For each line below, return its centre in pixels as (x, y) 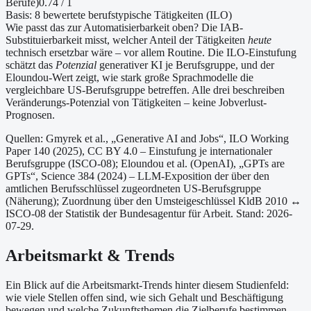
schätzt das (31, 65)
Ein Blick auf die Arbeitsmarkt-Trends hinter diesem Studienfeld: (147, 285)
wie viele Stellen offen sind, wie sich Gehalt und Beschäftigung (144, 298)
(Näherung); (32, 201)
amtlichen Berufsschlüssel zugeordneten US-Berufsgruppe (133, 189)
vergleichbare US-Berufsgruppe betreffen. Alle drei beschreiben (145, 90)
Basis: (20, 15)
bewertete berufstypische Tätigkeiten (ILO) (136, 15)
